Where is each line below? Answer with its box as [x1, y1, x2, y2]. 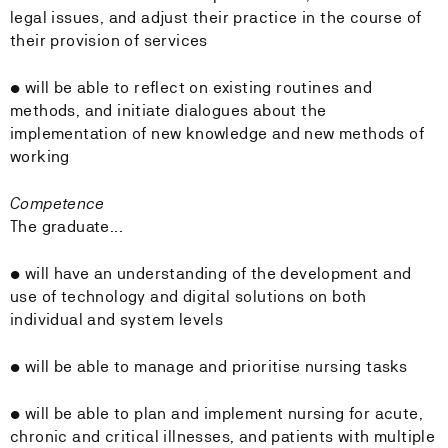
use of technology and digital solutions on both [10, 287, 367, 306]
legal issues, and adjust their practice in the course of [10, 8, 422, 27]
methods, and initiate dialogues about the [10, 101, 327, 120]
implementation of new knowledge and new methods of [10, 124, 424, 143]
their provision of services [10, 31, 208, 50]
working [10, 147, 70, 166]
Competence [10, 194, 104, 213]
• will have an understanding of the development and [10, 264, 412, 283]
